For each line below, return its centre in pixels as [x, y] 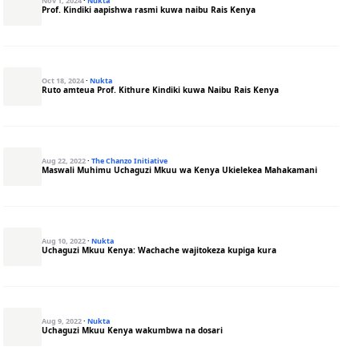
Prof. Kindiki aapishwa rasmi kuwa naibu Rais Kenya [149, 10]
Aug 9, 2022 [63, 321]
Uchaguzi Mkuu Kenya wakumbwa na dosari [133, 330]
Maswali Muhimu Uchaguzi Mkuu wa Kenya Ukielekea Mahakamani [180, 170]
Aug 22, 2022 [65, 161]
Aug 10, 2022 [65, 241]
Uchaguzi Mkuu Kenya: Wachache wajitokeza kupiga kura [159, 250]
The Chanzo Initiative [130, 161]
